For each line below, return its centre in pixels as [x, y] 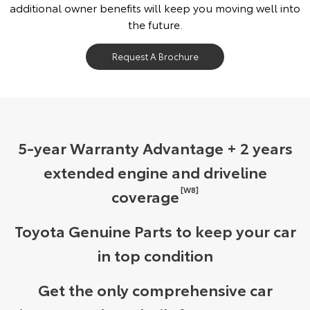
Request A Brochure [155, 56]
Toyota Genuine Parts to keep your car [155, 231]
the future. [155, 24]
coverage [145, 196]
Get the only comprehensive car [155, 290]
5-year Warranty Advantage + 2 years [155, 148]
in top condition [155, 255]
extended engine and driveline [155, 172]
